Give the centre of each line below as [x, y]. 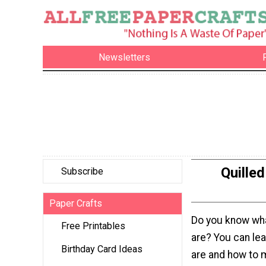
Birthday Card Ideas [102, 249]
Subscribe [82, 172]
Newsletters [125, 57]
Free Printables [93, 226]
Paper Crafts [76, 204]
